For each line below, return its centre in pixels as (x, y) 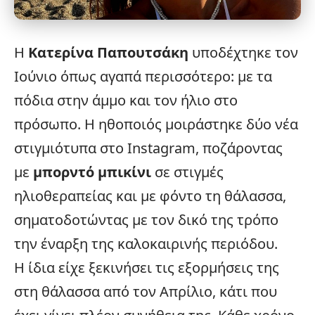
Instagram (161, 148)
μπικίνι (124, 172)
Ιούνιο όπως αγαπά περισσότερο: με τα (143, 76)
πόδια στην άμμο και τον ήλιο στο (126, 100)
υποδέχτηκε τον (243, 52)
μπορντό (65, 172)
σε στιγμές (187, 172)
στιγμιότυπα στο (71, 148)
